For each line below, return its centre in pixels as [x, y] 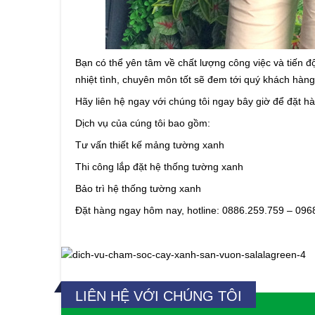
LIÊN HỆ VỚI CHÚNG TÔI [159, 296]
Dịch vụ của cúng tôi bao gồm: [143, 123]
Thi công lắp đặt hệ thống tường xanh [159, 167]
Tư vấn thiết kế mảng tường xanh [150, 145]
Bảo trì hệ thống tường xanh [138, 188]
